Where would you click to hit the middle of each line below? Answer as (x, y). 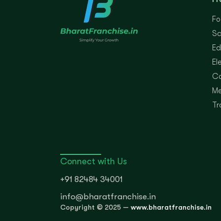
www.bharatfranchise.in (171, 207)
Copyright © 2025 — (95, 207)
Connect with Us (93, 161)
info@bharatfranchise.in (108, 197)
